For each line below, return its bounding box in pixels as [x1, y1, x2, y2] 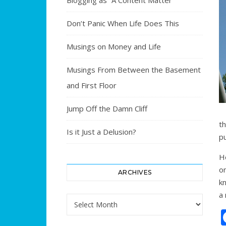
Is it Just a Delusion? [67, 127, 136, 137]
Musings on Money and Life [67, 41, 161, 51]
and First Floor [67, 80, 117, 90]
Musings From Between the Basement [67, 65, 201, 75]
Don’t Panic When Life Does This [67, 18, 179, 28]
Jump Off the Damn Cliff [67, 103, 147, 114]
